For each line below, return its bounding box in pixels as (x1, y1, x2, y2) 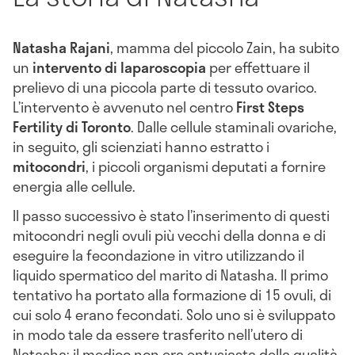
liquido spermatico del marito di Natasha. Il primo (13, 264, 328, 287)
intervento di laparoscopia (32, 55, 206, 78)
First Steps (236, 95, 304, 118)
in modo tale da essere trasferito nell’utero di (13, 323, 303, 346)
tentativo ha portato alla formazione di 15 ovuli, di (13, 284, 331, 307)
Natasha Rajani (13, 36, 110, 59)
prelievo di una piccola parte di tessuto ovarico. (13, 75, 317, 98)
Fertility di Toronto (13, 115, 131, 138)
